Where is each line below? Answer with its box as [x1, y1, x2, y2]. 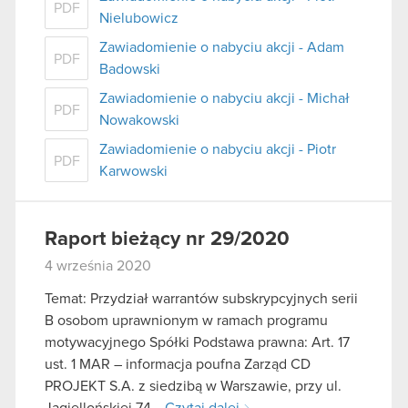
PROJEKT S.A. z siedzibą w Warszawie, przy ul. [45, 378, 342, 393]
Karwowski [99, 164, 168, 179]
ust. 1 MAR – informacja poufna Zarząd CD [45, 356, 311, 372]
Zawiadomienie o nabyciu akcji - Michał [99, 91, 350, 107]
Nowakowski [99, 113, 179, 128]
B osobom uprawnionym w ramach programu [45, 312, 328, 328]
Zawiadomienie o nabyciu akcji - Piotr [99, 142, 336, 158]
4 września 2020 [45, 259, 151, 274]
